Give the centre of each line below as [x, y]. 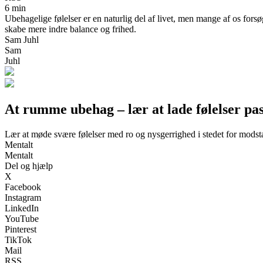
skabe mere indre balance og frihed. [70, 29]
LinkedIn [22, 208]
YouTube [22, 218]
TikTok [18, 240]
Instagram [23, 197]
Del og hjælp [29, 166]
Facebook [23, 187]
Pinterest [21, 229]
